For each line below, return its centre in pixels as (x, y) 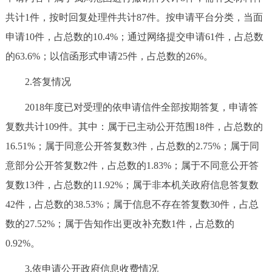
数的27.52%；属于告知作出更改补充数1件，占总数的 (120, 223)
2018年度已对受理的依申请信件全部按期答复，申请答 (131, 107)
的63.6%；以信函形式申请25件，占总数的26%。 (109, 56)
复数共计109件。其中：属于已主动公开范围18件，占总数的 (134, 126)
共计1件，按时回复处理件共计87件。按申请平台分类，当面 (134, 17)
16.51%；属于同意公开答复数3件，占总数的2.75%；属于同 (132, 146)
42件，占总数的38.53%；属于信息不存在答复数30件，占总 (132, 204)
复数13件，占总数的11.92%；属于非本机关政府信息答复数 (132, 185)
